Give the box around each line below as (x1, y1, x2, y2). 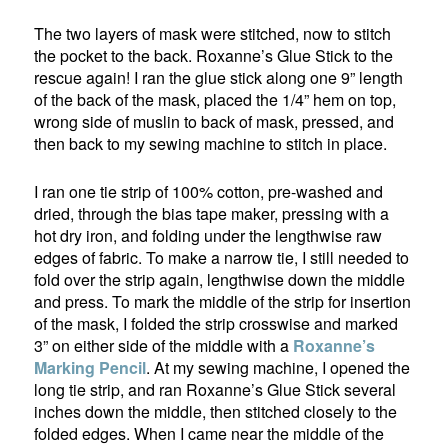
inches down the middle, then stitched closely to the (34, 400, 398, 424)
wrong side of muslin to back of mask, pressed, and (34, 110, 395, 134)
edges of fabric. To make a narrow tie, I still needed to (34, 246, 410, 270)
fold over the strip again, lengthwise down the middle (34, 268, 406, 292)
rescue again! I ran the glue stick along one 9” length (34, 66, 404, 90)
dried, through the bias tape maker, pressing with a (34, 202, 390, 226)
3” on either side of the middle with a (34, 334, 290, 358)
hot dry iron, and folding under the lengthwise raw (34, 224, 383, 248)
